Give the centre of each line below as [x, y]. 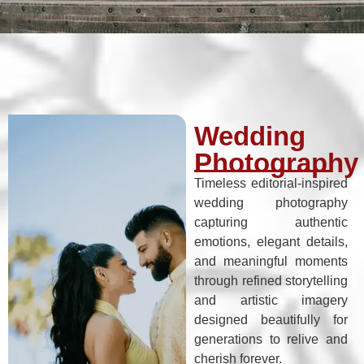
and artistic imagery [271, 300]
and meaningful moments [271, 261]
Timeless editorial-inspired [271, 183]
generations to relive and [271, 339]
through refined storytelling [271, 281]
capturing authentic [271, 222]
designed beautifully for [271, 320]
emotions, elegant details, [271, 242]
